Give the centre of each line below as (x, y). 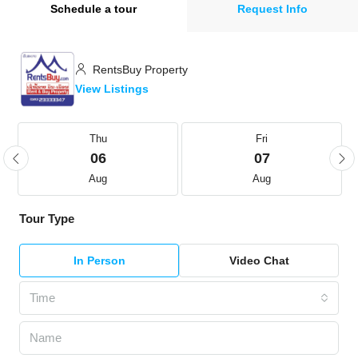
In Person (99, 261)
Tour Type (47, 219)
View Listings (112, 89)
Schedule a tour (93, 9)
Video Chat (259, 261)
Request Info (272, 9)
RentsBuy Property (139, 70)
